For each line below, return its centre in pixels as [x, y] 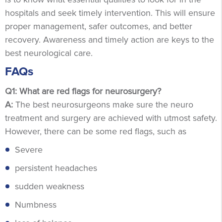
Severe [29, 149]
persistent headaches [56, 168]
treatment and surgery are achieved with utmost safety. [111, 118]
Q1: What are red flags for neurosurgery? [83, 91]
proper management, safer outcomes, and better [99, 26]
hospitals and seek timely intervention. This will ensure [110, 13]
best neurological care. [49, 53]
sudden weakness [50, 186]
